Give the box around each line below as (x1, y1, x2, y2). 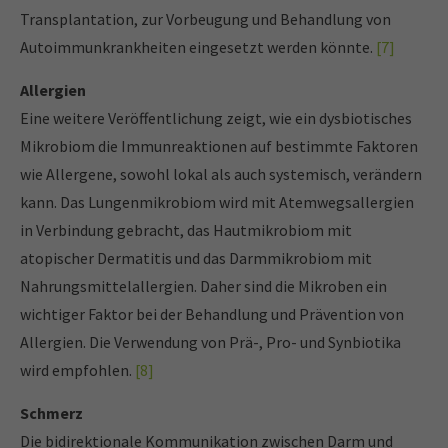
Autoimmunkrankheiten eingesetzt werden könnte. (20, 37, 376, 58)
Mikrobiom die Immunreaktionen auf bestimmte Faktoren (20, 136, 418, 157)
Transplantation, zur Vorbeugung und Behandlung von (20, 9, 391, 30)
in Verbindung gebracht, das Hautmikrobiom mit (20, 220, 352, 241)
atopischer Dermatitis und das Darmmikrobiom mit (20, 248, 372, 269)
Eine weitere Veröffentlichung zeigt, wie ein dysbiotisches (20, 108, 412, 129)
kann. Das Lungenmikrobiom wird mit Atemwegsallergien (20, 192, 414, 213)
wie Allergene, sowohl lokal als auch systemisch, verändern (20, 164, 422, 185)
